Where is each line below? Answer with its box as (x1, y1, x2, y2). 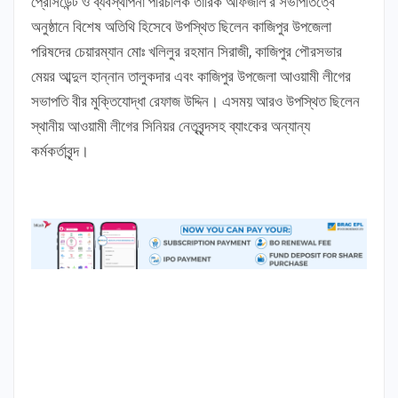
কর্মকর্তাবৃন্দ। (31, 142, 89, 161)
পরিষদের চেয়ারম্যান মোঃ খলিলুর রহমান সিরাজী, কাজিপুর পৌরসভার (31, 43, 342, 61)
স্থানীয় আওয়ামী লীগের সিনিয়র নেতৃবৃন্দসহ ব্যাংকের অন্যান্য (31, 117, 310, 136)
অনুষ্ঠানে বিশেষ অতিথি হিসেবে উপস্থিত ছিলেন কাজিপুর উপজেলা (31, 18, 331, 36)
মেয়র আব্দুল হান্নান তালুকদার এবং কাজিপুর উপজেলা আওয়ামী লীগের (31, 68, 351, 86)
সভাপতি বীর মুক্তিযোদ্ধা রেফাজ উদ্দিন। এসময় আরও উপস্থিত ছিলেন (31, 92, 360, 111)
